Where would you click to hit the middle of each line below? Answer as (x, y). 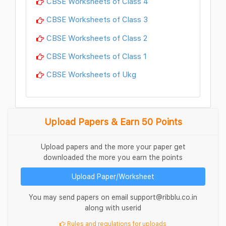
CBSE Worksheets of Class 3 (97, 19)
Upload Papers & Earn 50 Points (113, 122)
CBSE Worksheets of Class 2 (97, 38)
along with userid (113, 207)
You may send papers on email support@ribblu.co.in (113, 197)
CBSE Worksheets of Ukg (91, 74)
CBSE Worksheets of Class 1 (97, 56)
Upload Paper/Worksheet (113, 176)
